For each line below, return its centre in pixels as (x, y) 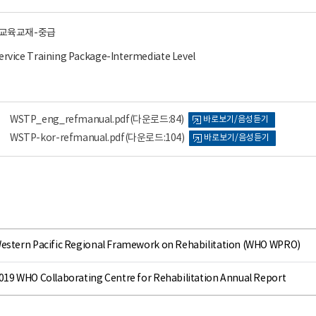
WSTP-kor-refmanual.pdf (67, 138)
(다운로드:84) (157, 120)
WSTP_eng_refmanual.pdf (70, 120)
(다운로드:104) (154, 138)
